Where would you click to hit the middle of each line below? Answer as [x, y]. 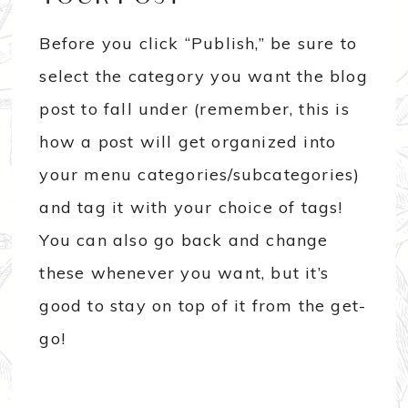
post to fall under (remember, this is [194, 109]
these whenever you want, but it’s [184, 273]
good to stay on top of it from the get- [203, 306]
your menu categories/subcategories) [200, 175]
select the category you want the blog [204, 76]
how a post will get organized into [188, 142]
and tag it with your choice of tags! [191, 208]
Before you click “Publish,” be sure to [199, 44]
